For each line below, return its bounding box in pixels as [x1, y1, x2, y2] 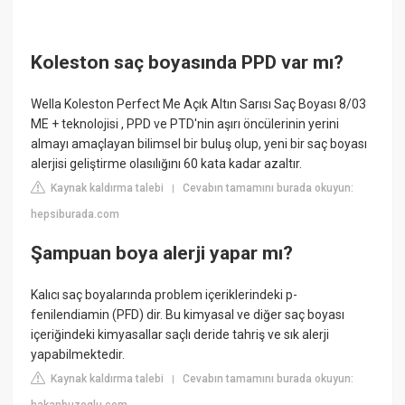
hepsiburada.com [31, 207, 120, 221]
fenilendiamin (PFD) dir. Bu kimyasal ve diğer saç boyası [31, 306, 345, 322]
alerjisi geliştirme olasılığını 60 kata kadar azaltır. [31, 155, 303, 171]
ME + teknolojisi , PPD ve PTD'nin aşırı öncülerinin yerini [31, 116, 340, 131]
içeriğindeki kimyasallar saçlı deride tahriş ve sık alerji [31, 326, 330, 342]
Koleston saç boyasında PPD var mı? [31, 52, 344, 74]
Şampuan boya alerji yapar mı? [31, 242, 294, 265]
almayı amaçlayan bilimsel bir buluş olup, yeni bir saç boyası [31, 136, 368, 151]
